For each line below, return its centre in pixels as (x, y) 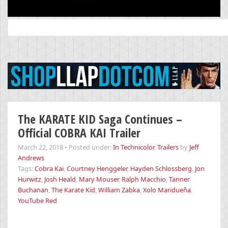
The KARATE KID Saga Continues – (100, 119)
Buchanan (33, 190)
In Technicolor (134, 147)
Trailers (168, 147)
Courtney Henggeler (97, 168)
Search (19, 23)
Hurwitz (30, 179)
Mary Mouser (99, 179)
